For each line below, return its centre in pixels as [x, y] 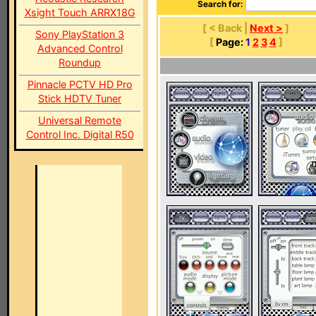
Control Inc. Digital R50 [80, 134]
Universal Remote [80, 120]
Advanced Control [80, 48]
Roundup [80, 62]
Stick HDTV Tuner [80, 98]
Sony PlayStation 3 [80, 34]
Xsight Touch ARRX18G [80, 12]
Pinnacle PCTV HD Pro [80, 84]
